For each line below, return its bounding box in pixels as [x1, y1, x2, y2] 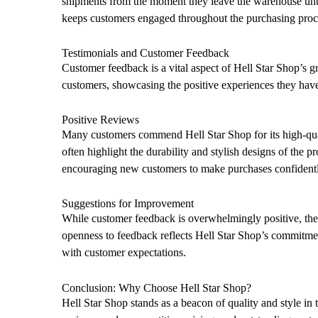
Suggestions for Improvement [62, 197, 194, 210]
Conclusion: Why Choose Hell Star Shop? [62, 281, 251, 294]
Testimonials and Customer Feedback [62, 46, 229, 59]
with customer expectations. [62, 246, 186, 259]
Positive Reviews [62, 114, 139, 126]
